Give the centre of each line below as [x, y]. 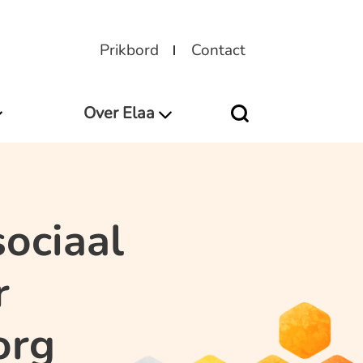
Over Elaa [119, 113]
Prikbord [129, 50]
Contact [218, 50]
